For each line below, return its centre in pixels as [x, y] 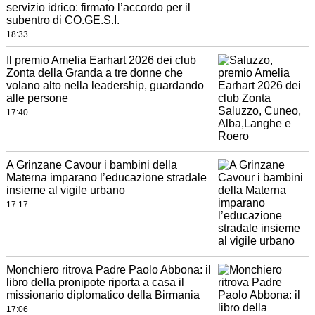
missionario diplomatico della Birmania [103, 295]
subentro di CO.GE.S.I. [63, 20]
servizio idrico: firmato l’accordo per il [98, 8]
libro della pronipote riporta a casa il [95, 283]
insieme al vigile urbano [65, 191]
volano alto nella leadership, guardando [105, 86]
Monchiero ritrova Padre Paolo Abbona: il [108, 270]
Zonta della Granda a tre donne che [94, 73]
